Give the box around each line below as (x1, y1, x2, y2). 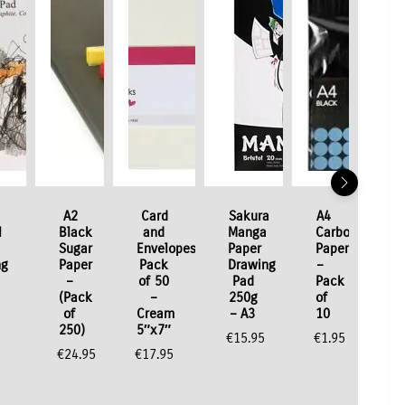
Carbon (315, 224, 357, 241)
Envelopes (136, 240, 196, 258)
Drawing (227, 257, 276, 274)
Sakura (229, 208, 270, 225)
